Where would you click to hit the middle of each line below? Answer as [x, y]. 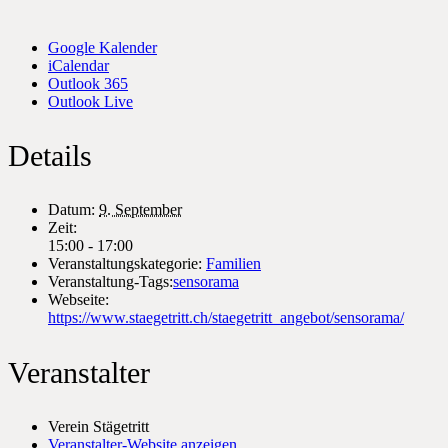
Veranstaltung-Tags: [110, 282]
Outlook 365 [88, 83]
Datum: [71, 210]
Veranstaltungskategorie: [125, 264]
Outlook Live [90, 101]
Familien [233, 264]
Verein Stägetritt [98, 427]
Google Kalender [102, 47]
